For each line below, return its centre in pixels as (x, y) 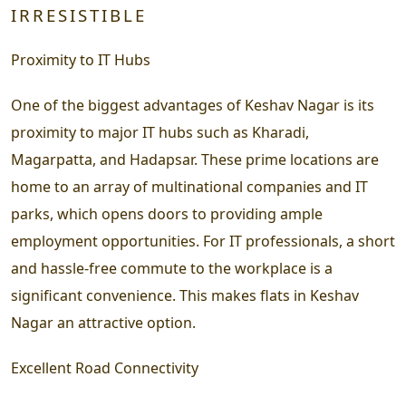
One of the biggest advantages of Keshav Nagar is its (193, 105)
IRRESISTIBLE (79, 14)
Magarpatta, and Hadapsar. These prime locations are (195, 159)
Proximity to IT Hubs (81, 59)
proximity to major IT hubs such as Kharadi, (160, 132)
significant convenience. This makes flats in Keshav (185, 295)
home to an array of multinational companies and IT (189, 186)
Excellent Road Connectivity (105, 367)
